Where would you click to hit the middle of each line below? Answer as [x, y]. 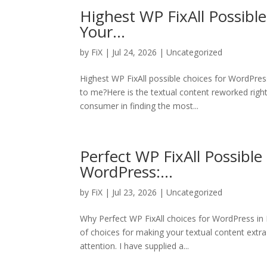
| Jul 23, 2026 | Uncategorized [163, 192]
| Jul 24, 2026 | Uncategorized [163, 52]
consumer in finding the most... [139, 106]
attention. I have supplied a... [135, 246]
